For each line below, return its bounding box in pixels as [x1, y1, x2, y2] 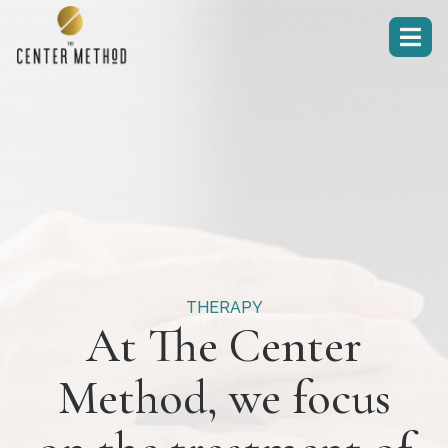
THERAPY [185, 298, 263, 317]
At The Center [86, 317, 362, 375]
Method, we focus [57, 369, 391, 427]
